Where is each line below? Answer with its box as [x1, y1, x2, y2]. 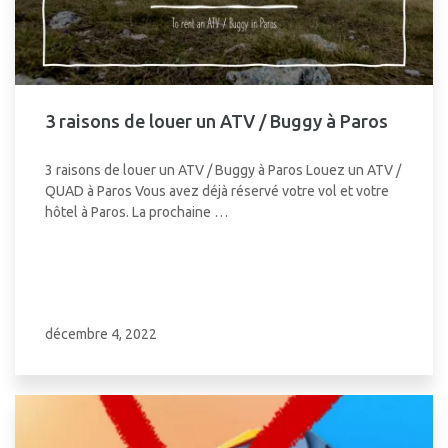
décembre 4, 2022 [45, 326, 157, 342]
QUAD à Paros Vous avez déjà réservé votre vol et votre [45, 183, 389, 199]
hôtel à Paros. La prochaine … [45, 204, 228, 220]
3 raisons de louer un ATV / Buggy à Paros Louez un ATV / [45, 162, 401, 178]
